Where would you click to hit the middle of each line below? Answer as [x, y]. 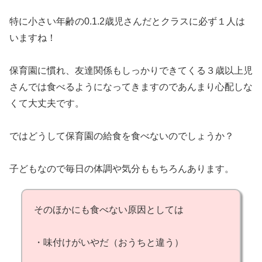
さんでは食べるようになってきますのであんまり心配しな [131, 87]
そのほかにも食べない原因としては [109, 209]
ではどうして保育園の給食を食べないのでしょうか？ [122, 136]
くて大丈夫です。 [47, 103]
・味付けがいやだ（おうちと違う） [109, 242]
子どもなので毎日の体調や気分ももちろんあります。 [122, 168]
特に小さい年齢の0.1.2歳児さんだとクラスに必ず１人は [127, 21]
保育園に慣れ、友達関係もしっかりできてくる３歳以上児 [131, 70]
